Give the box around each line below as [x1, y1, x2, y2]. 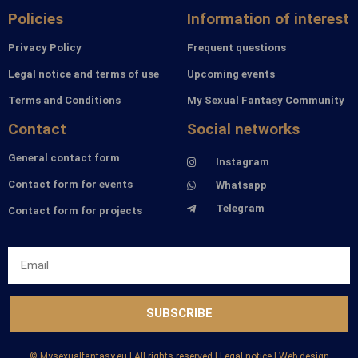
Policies [8, 10, 63, 29]
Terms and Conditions [8, 94, 121, 107]
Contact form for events [8, 178, 133, 191]
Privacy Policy [8, 42, 82, 54]
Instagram [216, 156, 270, 169]
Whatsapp [216, 179, 268, 192]
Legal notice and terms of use [8, 68, 159, 81]
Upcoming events [187, 68, 275, 81]
